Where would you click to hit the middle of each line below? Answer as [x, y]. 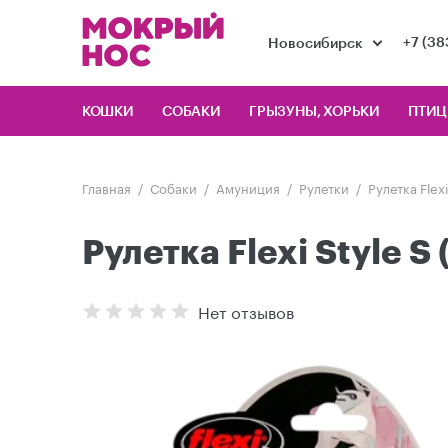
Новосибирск [315, 44]
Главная [106, 187]
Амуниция [248, 187]
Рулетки [324, 187]
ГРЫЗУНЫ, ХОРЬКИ [314, 112]
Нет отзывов [246, 310]
